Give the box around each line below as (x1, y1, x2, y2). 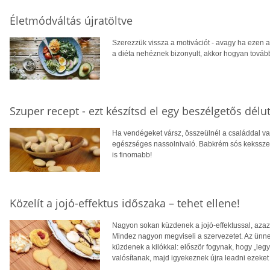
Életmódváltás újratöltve (10, 13, 133, 28)
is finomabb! (112, 151, 152, 160)
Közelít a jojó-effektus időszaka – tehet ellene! (10, 196, 240, 211)
